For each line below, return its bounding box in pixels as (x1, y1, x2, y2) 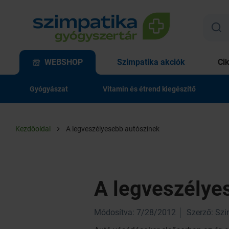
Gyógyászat (30, 85, 68, 93)
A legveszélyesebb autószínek (66, 125, 159, 133)
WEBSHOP (44, 57, 83, 67)
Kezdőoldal (15, 125, 51, 133)
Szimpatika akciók (117, 57, 185, 67)
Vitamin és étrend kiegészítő (103, 85, 196, 93)
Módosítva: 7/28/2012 (94, 208, 176, 217)
